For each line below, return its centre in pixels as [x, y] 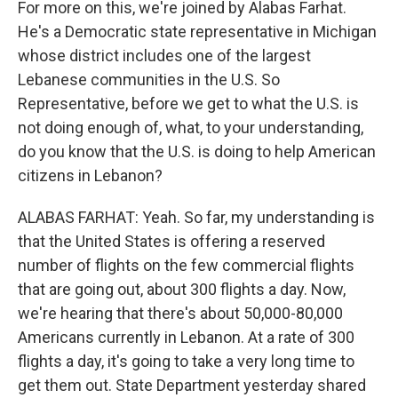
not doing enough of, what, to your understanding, [191, 128]
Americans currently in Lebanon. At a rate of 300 [186, 338]
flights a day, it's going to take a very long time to [186, 362]
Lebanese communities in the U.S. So [149, 80]
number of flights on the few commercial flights [186, 266]
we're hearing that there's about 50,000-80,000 [180, 314]
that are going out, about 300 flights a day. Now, [182, 290]
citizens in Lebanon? [90, 176]
